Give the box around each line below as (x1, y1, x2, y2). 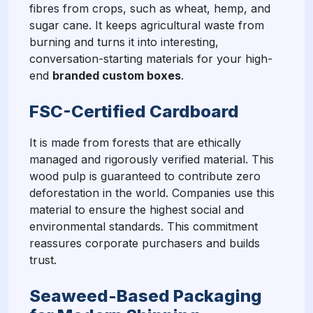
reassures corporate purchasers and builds (29, 235, 260, 250)
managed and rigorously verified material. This (29, 152, 274, 166)
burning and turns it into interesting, (29, 34, 219, 49)
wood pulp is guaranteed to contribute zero (29, 168, 261, 183)
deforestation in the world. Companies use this (29, 185, 275, 200)
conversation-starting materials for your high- (29, 51, 272, 66)
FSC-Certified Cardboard (29, 101, 239, 122)
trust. (29, 252, 57, 267)
